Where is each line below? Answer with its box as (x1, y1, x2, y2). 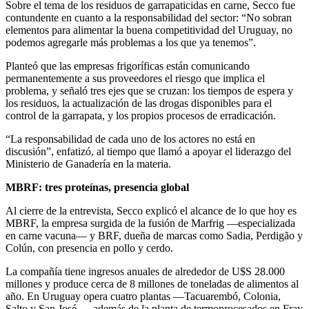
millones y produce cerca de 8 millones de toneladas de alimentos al (6, 278, 299, 290)
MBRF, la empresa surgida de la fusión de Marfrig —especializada (6, 217, 295, 229)
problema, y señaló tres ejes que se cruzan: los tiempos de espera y (6, 85, 293, 97)
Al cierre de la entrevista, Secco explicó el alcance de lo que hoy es (6, 205, 297, 217)
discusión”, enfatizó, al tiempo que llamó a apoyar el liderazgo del (6, 146, 291, 157)
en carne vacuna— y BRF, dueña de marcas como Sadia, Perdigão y (6, 230, 303, 241)
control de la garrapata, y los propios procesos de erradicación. (6, 110, 276, 121)
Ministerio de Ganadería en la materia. (6, 158, 171, 170)
